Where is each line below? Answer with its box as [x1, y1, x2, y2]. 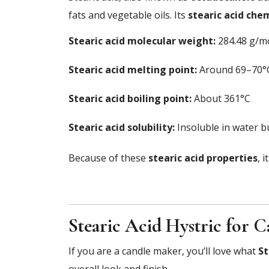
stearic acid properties [148, 151, 258, 165]
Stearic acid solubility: [68, 120, 175, 134]
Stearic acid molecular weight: [68, 34, 216, 47]
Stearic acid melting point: [68, 62, 197, 76]
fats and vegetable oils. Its [68, 8, 188, 22]
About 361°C [192, 91, 250, 105]
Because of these [68, 151, 148, 165]
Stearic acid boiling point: [68, 91, 192, 105]
